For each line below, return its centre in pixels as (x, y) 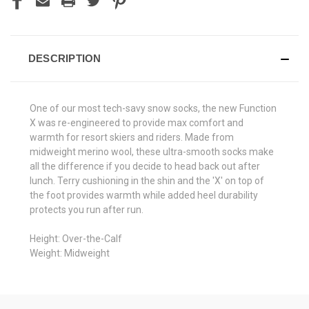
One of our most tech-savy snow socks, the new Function (153, 109)
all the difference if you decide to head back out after (145, 167)
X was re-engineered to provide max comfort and (137, 123)
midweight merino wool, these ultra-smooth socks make (152, 152)
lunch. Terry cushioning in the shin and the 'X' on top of (147, 181)
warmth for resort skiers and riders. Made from (132, 138)
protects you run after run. (87, 210)
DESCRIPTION (64, 59)
